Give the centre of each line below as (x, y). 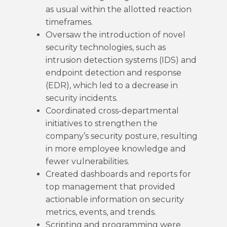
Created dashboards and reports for (118, 174)
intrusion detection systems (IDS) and (121, 60)
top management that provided (110, 187)
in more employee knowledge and (116, 149)
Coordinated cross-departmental (112, 111)
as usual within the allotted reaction (119, 9)
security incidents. (82, 98)
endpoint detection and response (113, 73)
